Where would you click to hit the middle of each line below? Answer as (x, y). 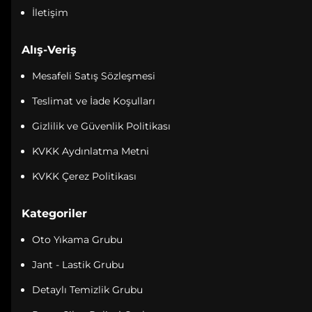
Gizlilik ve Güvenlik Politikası (101, 126)
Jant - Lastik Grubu (78, 265)
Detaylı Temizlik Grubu (87, 290)
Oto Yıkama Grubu (77, 240)
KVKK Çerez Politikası (84, 176)
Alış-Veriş (49, 50)
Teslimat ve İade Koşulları (94, 101)
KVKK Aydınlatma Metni (91, 151)
